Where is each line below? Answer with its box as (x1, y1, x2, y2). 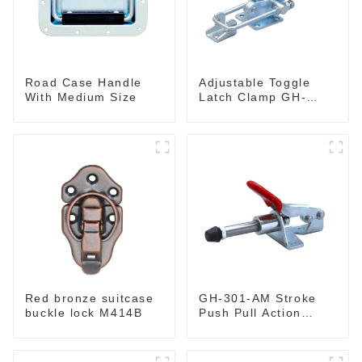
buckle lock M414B (24, 305, 143, 319)
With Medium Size (24, 90, 137, 103)
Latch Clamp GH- (198, 90, 307, 103)
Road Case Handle (24, 75, 142, 89)
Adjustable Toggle (198, 75, 311, 89)
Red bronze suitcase (24, 291, 154, 305)
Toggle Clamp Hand (198, 320, 322, 334)
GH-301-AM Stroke (198, 291, 317, 305)
